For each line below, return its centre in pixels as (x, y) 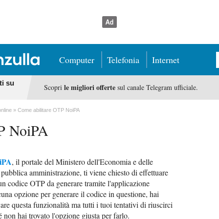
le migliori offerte (89, 87)
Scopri (54, 87)
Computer (77, 60)
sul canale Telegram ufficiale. (156, 87)
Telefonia (123, 60)
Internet (166, 60)
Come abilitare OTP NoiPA (49, 110)
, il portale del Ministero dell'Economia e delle (82, 162)
